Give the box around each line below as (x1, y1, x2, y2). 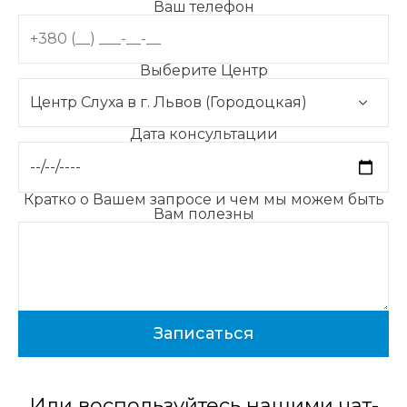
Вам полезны (153, 204, 254, 223)
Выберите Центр (139, 62, 268, 80)
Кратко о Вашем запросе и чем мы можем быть (23, 190, 384, 208)
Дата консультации (129, 125, 278, 144)
